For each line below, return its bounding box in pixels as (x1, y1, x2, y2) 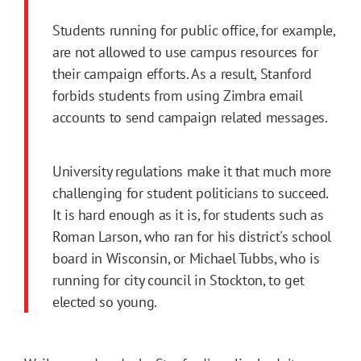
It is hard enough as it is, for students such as (52, 205, 324, 225)
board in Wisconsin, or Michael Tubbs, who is (52, 249, 320, 268)
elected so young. (52, 293, 160, 312)
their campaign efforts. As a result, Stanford (52, 64, 312, 84)
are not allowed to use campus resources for (52, 43, 318, 62)
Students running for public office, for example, (52, 21, 335, 40)
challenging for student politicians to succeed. (52, 184, 329, 203)
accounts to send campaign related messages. (52, 108, 328, 127)
